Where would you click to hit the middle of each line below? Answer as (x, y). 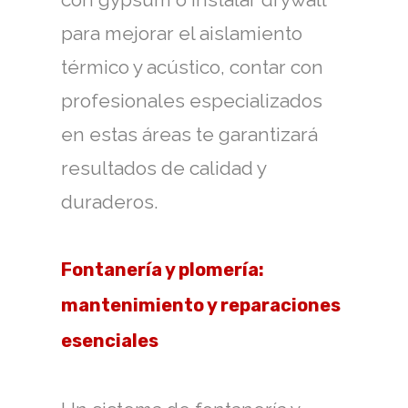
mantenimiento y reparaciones (201, 305)
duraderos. (110, 202)
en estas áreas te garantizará (189, 134)
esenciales (110, 341)
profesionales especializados (192, 101)
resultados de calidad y (163, 168)
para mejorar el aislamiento (182, 33)
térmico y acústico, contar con (192, 67)
